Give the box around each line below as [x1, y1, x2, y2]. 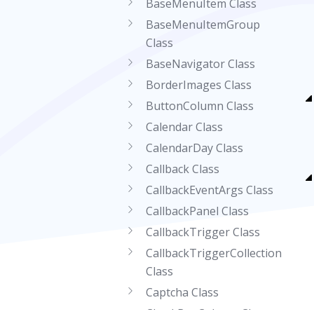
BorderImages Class [146, 77, 252, 93]
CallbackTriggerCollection [146, 245, 282, 261]
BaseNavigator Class [146, 56, 255, 71]
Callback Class [146, 161, 219, 177]
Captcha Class [146, 285, 219, 300]
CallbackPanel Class [146, 203, 249, 219]
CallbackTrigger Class [146, 224, 260, 240]
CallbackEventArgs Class [146, 182, 273, 198]
